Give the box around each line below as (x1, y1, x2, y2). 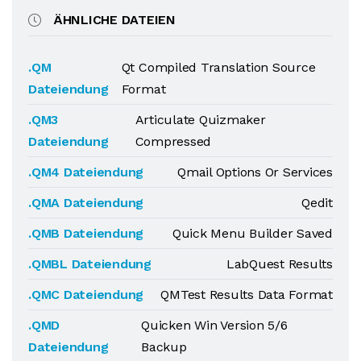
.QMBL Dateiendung (28, 256, 151, 272)
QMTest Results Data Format (160, 287, 333, 302)
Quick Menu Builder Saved (172, 226, 333, 241)
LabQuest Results (226, 256, 333, 272)
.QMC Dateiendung (28, 287, 144, 302)
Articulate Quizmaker (135, 112, 266, 127)
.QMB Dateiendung (28, 226, 144, 241)
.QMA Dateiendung (28, 195, 144, 210)
